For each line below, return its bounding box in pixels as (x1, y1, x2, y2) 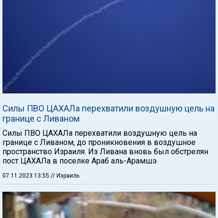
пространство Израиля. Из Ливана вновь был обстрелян (2, 147, 208, 156)
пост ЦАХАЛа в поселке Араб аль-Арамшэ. (2, 156, 158, 165)
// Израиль (51, 172, 79, 179)
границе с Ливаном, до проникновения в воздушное (2, 138, 196, 147)
